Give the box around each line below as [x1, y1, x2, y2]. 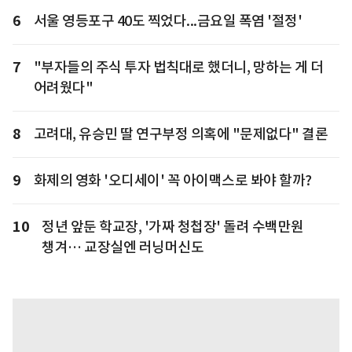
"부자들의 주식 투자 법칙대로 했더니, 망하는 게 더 [33, 58, 323, 77]
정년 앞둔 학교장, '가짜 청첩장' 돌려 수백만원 [42, 218, 304, 236]
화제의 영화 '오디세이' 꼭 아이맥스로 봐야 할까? [33, 171, 312, 190]
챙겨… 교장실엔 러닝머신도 [42, 238, 203, 257]
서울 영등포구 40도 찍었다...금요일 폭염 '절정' [33, 12, 302, 31]
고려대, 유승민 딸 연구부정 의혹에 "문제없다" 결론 [33, 125, 328, 144]
